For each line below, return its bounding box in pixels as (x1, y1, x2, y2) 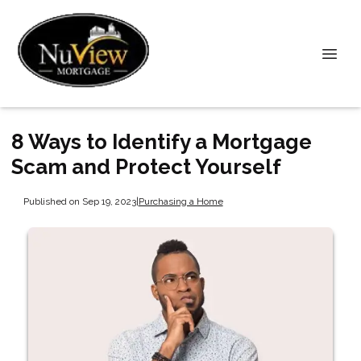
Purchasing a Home (138, 195, 223, 207)
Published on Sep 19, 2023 (23, 195, 136, 207)
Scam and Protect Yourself (11, 155, 281, 179)
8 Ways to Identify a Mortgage (11, 130, 312, 154)
